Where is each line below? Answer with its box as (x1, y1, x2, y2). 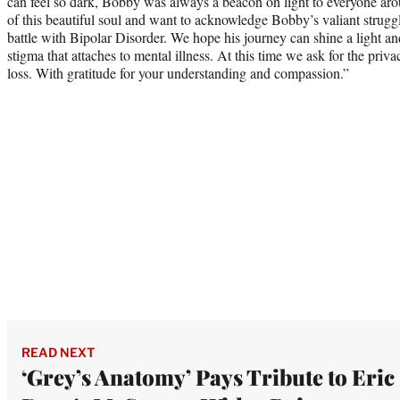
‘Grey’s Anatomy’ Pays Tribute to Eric (21, 362, 395, 391)
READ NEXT (21, 344, 95, 360)
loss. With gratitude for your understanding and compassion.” (7, 62, 349, 82)
